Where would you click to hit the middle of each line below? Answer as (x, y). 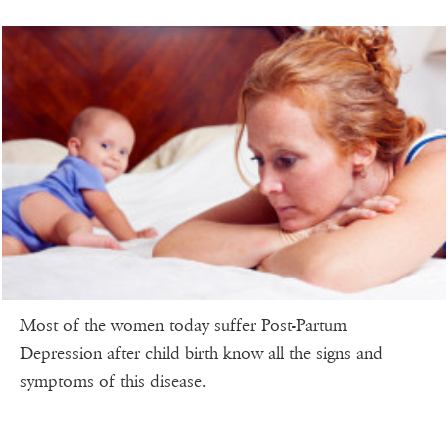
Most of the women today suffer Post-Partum (183, 325)
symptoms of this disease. (113, 381)
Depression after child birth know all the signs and (201, 353)
